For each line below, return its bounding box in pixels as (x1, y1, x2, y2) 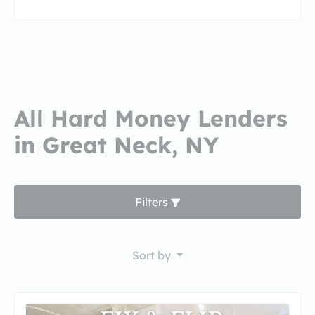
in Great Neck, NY (14, 131, 219, 159)
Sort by (131, 248, 174, 262)
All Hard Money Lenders (14, 104, 288, 132)
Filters (134, 195, 171, 209)
